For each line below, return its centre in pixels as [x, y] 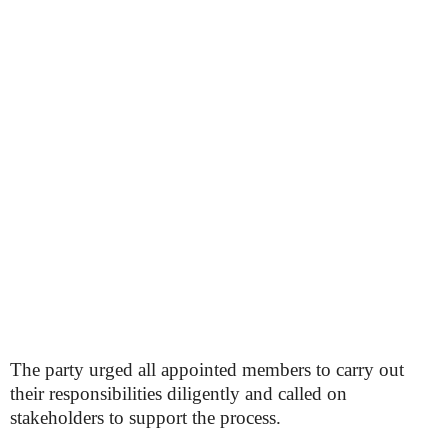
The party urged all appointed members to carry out [207, 369]
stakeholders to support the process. [145, 417]
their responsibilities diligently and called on [178, 393]
